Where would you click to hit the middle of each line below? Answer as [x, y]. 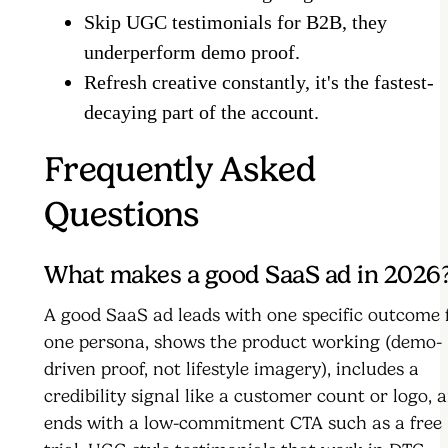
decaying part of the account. [201, 112]
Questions [122, 214]
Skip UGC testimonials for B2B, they [235, 22]
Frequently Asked [179, 169]
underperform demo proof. [192, 52]
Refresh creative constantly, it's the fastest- [259, 82]
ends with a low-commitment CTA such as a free [243, 423]
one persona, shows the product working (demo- [243, 342]
